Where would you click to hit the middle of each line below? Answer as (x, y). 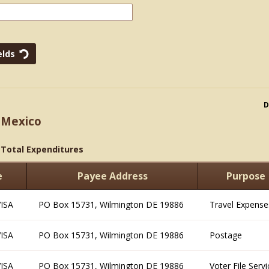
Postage (226, 235)
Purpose (246, 176)
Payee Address (112, 176)
